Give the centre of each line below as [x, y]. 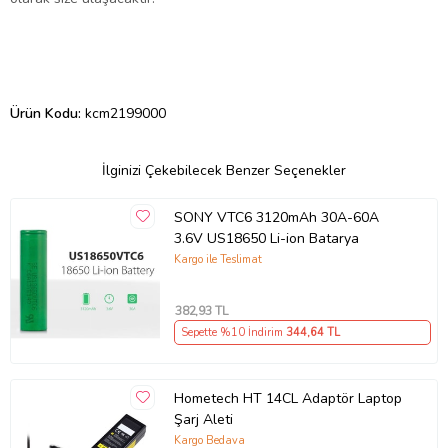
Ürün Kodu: [47, 113]
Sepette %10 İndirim [233, 333]
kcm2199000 [125, 113]
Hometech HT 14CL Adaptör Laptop [287, 399]
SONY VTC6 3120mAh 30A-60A [276, 218]
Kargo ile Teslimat [217, 259]
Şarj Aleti [203, 420]
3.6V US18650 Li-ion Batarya [266, 239]
